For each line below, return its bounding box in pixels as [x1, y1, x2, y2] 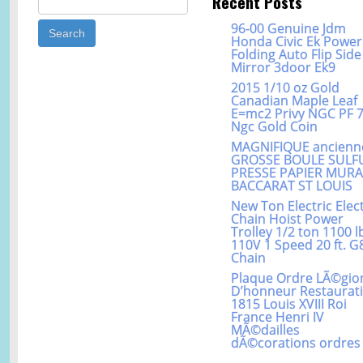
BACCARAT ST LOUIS [231, 177, 353, 195]
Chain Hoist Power [231, 210, 344, 228]
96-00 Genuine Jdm [231, 19, 347, 38]
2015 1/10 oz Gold [231, 79, 340, 97]
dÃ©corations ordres [231, 334, 361, 352]
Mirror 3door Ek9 [231, 58, 336, 77]
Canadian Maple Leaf [231, 92, 358, 110]
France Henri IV [231, 308, 325, 327]
